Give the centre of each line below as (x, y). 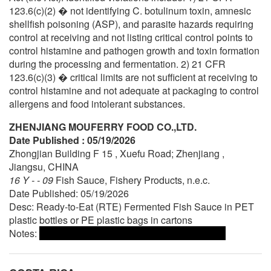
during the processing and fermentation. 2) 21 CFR (117, 64)
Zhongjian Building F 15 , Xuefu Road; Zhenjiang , (117, 153)
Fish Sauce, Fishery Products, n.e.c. (133, 180)
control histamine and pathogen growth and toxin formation (134, 50)
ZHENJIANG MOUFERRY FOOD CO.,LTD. (103, 126)
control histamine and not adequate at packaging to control (134, 90)
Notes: (24, 233)
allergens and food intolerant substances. (97, 103)
